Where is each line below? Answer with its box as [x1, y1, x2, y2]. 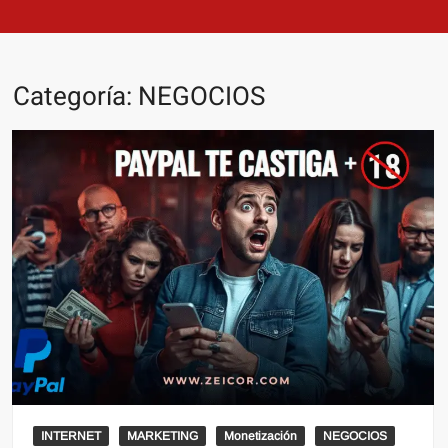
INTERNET [41, 429, 102, 444]
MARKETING [127, 429, 199, 444]
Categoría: [13, 77, 139, 116]
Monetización [224, 429, 298, 444]
